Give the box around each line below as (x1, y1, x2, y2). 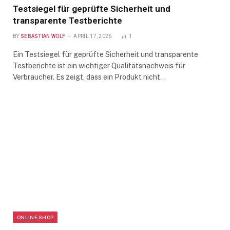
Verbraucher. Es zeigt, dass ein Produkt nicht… (13, 72, 166, 81)
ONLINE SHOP (17, 214, 54, 220)
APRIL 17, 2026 (73, 33, 112, 39)
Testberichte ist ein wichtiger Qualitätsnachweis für (13, 61, 185, 70)
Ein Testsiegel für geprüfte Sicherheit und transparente (13, 50, 198, 59)
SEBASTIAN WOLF (20, 33, 66, 39)
